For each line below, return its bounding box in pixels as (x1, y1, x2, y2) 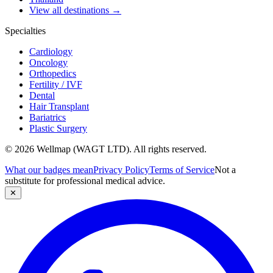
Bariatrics (29, 112, 66, 122)
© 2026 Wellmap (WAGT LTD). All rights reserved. (5, 143, 207, 154)
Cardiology (29, 46, 73, 57)
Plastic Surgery (29, 122, 87, 133)
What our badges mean (5, 164, 93, 175)
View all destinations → (29, 4, 121, 15)
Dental (29, 90, 55, 101)
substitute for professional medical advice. (5, 175, 165, 186)
